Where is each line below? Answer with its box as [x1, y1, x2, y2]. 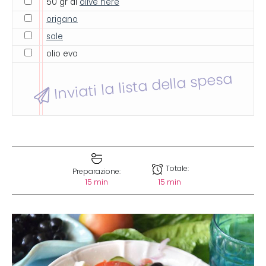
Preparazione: [72, 167, 121, 176]
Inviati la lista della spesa [49, 69, 233, 103]
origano [46, 14, 78, 24]
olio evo [46, 49, 78, 59]
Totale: [164, 164, 189, 173]
